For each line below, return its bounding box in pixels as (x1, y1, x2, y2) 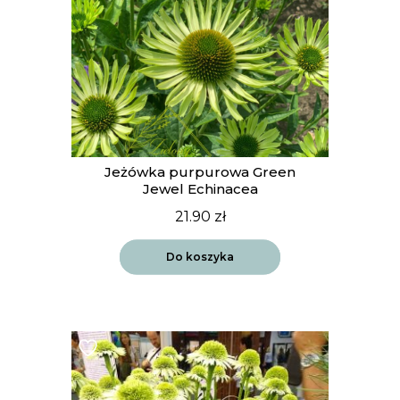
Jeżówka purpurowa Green (104, 163, 296, 181)
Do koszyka (166, 249, 234, 263)
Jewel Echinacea (142, 180, 258, 198)
